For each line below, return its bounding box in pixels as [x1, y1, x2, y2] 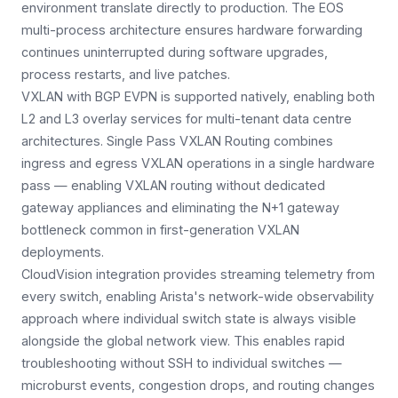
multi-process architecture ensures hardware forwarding [21, 21, 362, 37]
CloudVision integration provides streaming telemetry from [21, 266, 375, 282]
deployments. [21, 243, 104, 259]
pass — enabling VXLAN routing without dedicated [21, 177, 325, 193]
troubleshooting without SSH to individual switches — [21, 354, 342, 370]
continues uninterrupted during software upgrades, [21, 44, 328, 60]
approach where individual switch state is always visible [21, 310, 356, 326]
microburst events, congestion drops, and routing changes [21, 377, 375, 393]
